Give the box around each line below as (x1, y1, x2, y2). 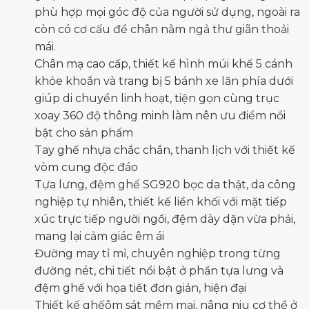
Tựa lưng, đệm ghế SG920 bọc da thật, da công (34, 178, 296, 191)
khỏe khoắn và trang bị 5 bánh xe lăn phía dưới (34, 74, 293, 88)
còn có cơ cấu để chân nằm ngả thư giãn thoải (34, 23, 289, 36)
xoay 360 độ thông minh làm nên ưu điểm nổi (34, 109, 286, 122)
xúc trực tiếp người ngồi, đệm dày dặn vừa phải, (34, 212, 295, 226)
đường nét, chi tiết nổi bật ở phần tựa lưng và (34, 264, 283, 277)
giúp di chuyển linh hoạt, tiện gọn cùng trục (34, 92, 279, 105)
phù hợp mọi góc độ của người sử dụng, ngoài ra (34, 6, 300, 19)
